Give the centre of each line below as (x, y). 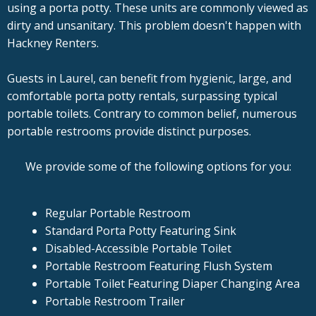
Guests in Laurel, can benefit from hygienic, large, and (149, 79)
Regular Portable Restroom (117, 213)
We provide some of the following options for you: (158, 167)
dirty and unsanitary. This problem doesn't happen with (154, 26)
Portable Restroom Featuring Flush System (158, 266)
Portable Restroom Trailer (115, 302)
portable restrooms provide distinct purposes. (129, 132)
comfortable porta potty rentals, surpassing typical (142, 96)
